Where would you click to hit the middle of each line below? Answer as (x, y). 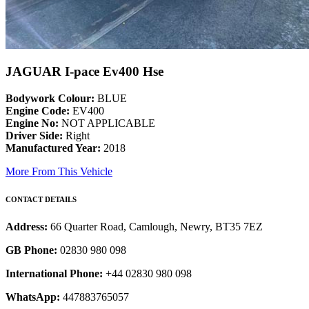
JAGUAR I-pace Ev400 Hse (84, 72)
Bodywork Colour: (50, 99)
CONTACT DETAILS (41, 200)
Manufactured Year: (53, 148)
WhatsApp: (33, 297)
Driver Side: (34, 136)
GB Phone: (31, 250)
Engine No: (32, 123)
